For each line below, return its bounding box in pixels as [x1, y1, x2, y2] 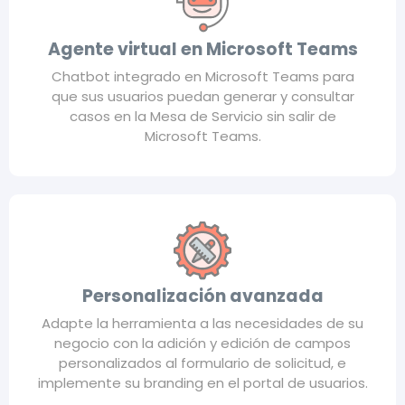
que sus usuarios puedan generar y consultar [51, 86, 354, 106]
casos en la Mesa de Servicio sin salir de [69, 106, 336, 126]
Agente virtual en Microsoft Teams [47, 36, 358, 61]
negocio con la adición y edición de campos [54, 333, 351, 353]
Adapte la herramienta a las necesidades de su [42, 313, 363, 333]
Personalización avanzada [81, 283, 324, 308]
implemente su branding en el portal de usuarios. [37, 372, 368, 392]
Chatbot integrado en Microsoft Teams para [51, 66, 354, 86]
